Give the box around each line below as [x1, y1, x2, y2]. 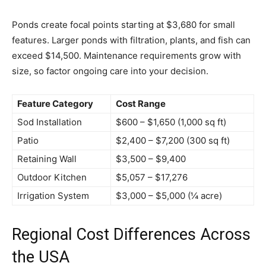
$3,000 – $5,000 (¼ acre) [116, 190, 222, 202]
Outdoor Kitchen [17, 172, 87, 183]
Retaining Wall [17, 153, 77, 165]
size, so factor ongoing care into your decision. [12, 65, 208, 77]
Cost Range [116, 98, 166, 110]
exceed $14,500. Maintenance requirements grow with [12, 50, 241, 62]
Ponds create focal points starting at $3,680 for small [12, 19, 235, 31]
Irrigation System [17, 190, 89, 202]
